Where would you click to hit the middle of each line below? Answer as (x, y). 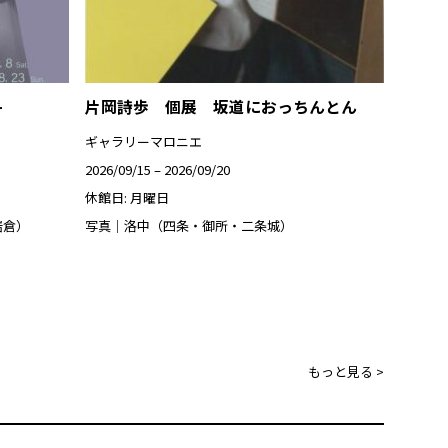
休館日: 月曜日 (126, 198)
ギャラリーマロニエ (143, 142)
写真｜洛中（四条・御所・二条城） (188, 226)
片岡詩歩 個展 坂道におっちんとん (220, 105)
